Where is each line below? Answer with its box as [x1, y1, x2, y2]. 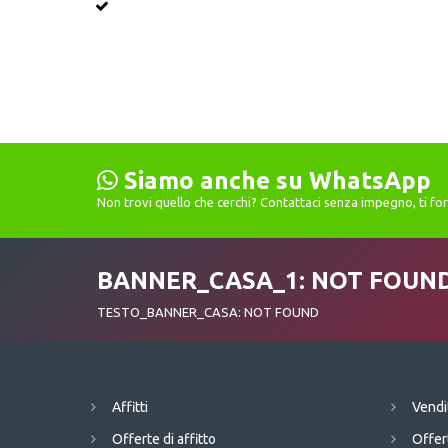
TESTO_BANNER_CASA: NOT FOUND [97, 305, 319, 320]
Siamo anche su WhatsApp [124, 167, 431, 195]
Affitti [112, 399, 148, 416]
